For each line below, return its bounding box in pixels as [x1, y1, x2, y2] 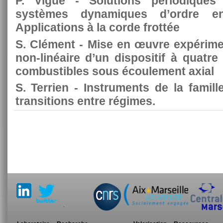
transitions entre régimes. [15, 95, 155, 108]
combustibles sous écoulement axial [15, 64, 214, 78]
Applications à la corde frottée [15, 21, 180, 34]
